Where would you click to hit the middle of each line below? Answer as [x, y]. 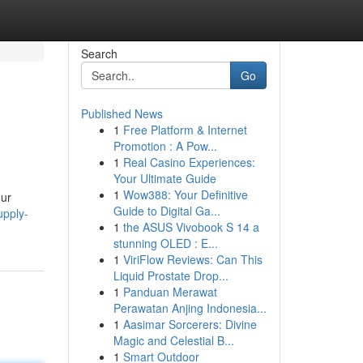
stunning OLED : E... [165, 243]
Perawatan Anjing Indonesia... [190, 308]
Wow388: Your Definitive [185, 194]
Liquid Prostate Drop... [171, 275]
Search [99, 53]
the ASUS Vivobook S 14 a [191, 227]
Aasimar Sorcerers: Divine [190, 324]
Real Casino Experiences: [189, 162]
